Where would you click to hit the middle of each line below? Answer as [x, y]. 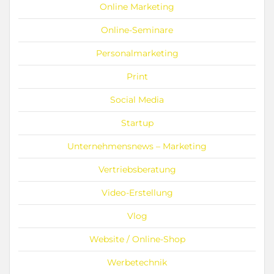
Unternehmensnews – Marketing [137, 146]
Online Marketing [137, 7]
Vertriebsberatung [137, 170]
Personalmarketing [137, 54]
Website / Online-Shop [137, 239]
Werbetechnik [137, 263]
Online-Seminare [137, 30]
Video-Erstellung [137, 193]
